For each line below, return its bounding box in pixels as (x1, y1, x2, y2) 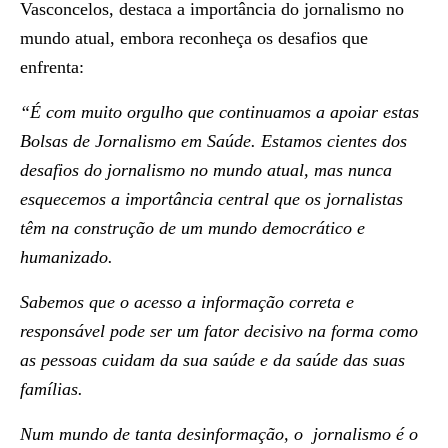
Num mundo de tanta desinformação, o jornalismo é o (20, 424, 418, 444)
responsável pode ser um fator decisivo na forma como (20, 321, 418, 341)
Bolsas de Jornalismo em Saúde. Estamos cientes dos (20, 131, 407, 151)
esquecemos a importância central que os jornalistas (20, 189, 403, 209)
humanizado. (20, 247, 118, 267)
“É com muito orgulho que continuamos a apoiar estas (20, 102, 419, 122)
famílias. (20, 379, 88, 399)
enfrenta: (20, 57, 84, 77)
